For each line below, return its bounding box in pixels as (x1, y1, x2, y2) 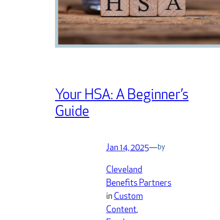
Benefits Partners (106, 178, 171, 188)
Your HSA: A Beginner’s (55, 88, 189, 103)
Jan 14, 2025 (106, 143, 149, 153)
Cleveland (106, 165, 142, 175)
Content (106, 205, 137, 215)
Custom (114, 192, 143, 201)
